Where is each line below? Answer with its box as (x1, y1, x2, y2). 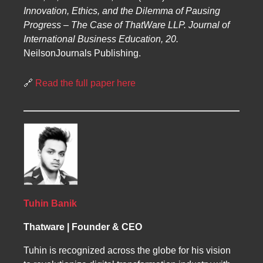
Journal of (188, 20, 230, 31)
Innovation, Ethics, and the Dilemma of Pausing (23, 6, 220, 16)
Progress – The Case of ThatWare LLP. (23, 20, 186, 31)
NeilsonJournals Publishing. (23, 48, 141, 59)
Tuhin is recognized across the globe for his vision (23, 245, 231, 256)
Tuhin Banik (23, 198, 77, 209)
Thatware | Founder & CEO (23, 222, 142, 232)
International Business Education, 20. (23, 34, 178, 45)
